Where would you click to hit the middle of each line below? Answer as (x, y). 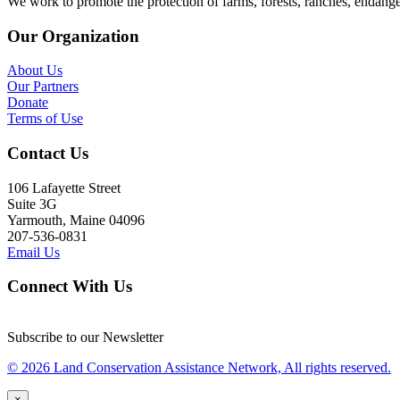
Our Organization (73, 36)
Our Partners (43, 87)
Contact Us (48, 153)
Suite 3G (32, 204)
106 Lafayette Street (64, 187)
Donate (28, 103)
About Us (35, 71)
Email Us (33, 252)
